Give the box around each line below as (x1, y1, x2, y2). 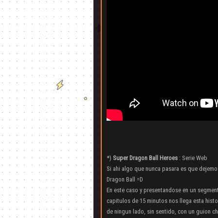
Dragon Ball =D (107, 175, 143, 183)
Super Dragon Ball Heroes (113, 154, 178, 162)
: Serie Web (178, 154, 207, 162)
